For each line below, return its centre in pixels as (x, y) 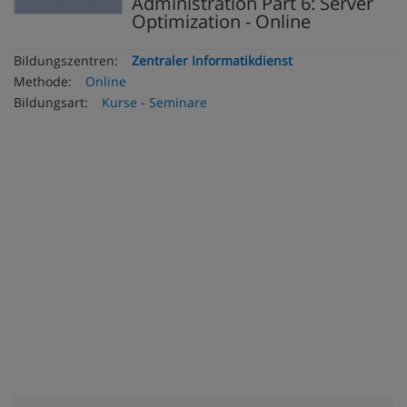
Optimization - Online (221, 21)
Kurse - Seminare (154, 102)
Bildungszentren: (66, 60)
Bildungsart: (51, 102)
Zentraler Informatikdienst (212, 60)
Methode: (43, 81)
